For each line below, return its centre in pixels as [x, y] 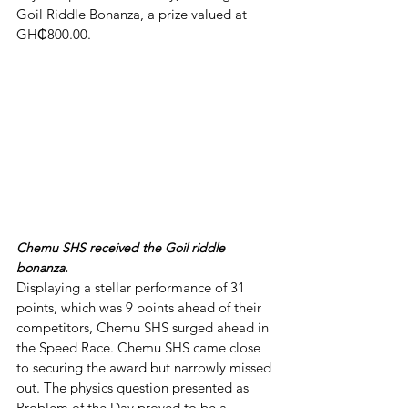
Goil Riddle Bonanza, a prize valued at [133, 15]
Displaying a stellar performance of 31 [133, 287]
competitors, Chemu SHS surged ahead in [144, 327]
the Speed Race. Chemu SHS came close [140, 347]
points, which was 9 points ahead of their [141, 307]
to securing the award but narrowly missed [146, 367]
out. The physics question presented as [134, 387]
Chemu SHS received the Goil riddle [122, 247]
